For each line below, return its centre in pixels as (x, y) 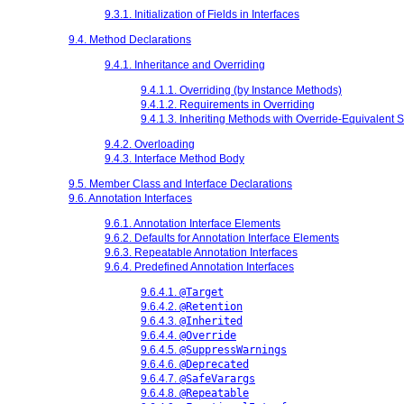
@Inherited (211, 321)
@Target (202, 292)
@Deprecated (214, 364)
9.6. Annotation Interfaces (130, 198)
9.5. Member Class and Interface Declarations (180, 184)
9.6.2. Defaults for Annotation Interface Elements (222, 238)
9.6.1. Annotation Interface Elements (193, 223)
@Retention (211, 306)
